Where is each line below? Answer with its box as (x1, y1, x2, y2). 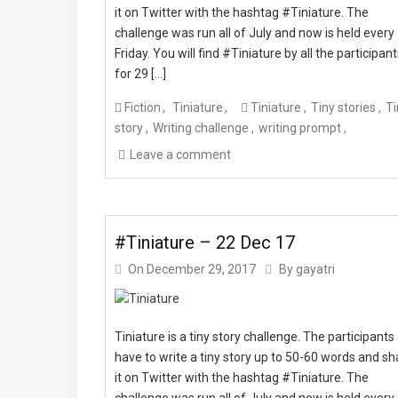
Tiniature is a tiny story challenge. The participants (115, 329, 394, 344)
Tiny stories (311, 100, 376, 115)
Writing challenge (153, 121, 249, 136)
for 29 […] (115, 67, 166, 82)
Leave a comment (130, 147, 231, 163)
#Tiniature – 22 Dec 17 (115, 231, 295, 253)
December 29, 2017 (147, 261, 256, 276)
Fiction (124, 100, 161, 115)
